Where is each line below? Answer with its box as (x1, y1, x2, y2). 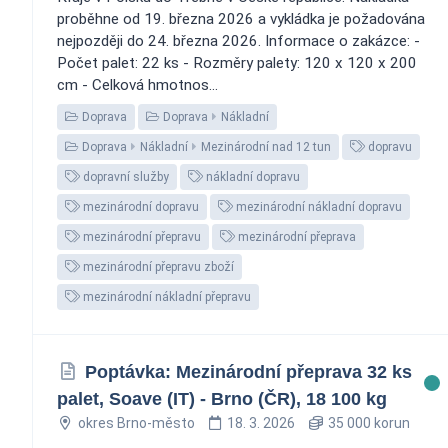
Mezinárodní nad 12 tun (201, 139, 331, 154)
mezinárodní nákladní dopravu (233, 199, 402, 214)
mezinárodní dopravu (80, 199, 199, 214)
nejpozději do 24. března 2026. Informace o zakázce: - (57, 31, 420, 50)
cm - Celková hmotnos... (57, 75, 218, 94)
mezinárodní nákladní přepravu (80, 289, 251, 304)
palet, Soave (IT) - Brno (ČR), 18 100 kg (57, 388, 387, 409)
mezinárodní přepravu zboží (80, 259, 234, 274)
